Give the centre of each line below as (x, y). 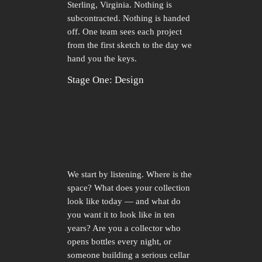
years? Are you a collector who (124, 228)
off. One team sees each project (125, 32)
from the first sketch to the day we (130, 45)
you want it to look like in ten (121, 214)
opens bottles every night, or (120, 241)
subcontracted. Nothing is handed (129, 18)
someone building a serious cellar (129, 255)
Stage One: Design (106, 80)
